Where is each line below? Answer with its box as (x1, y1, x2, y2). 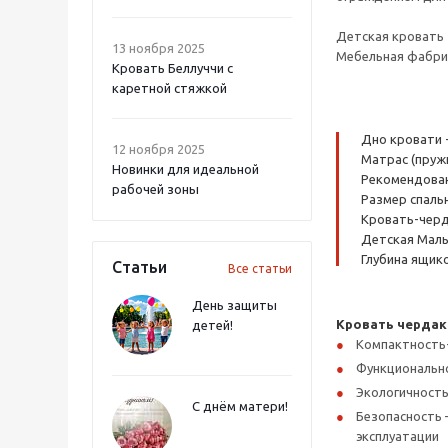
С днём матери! (192, 399, 288, 413)
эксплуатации (356, 429, 439, 443)
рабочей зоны (112, 182, 199, 196)
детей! (192, 318, 233, 332)
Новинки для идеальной (112, 162, 259, 176)
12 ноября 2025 (112, 142, 205, 156)
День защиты (192, 298, 277, 312)
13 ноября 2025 (112, 41, 205, 55)
